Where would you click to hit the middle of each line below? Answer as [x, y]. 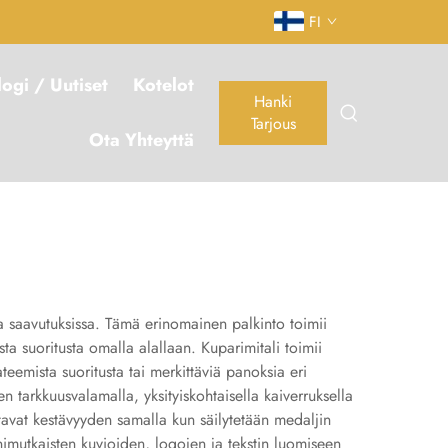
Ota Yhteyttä [142, 140]
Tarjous [273, 123]
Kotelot [164, 85]
